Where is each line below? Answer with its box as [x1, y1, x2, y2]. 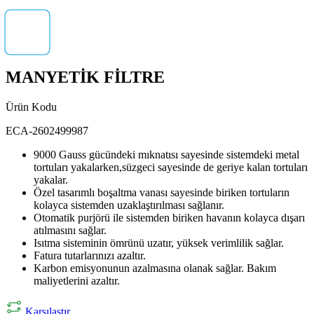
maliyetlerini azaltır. [34, 274, 120, 287]
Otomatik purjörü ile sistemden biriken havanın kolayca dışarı [34, 211, 305, 224]
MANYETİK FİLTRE [6, 67, 165, 86]
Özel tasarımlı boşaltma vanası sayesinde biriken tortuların [34, 186, 289, 198]
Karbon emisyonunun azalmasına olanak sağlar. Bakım [34, 261, 276, 274]
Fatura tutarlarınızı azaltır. [34, 249, 146, 261]
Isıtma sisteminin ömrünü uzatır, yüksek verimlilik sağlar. [34, 236, 284, 249]
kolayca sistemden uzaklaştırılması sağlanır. [34, 198, 224, 211]
